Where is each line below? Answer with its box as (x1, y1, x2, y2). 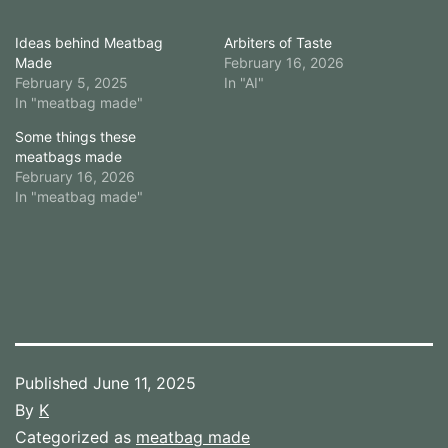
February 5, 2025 (15, 73, 128, 91)
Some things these (15, 127, 136, 145)
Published (15, 372, 93, 393)
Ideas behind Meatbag (15, 33, 163, 51)
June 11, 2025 (93, 372, 196, 393)
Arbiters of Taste (224, 33, 332, 51)
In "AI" (224, 73, 264, 91)
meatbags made (15, 147, 122, 165)
